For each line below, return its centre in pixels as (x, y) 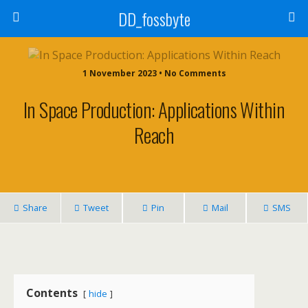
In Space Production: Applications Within (154, 109)
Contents (52, 293)
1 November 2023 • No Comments (154, 73)
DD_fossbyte (154, 19)
